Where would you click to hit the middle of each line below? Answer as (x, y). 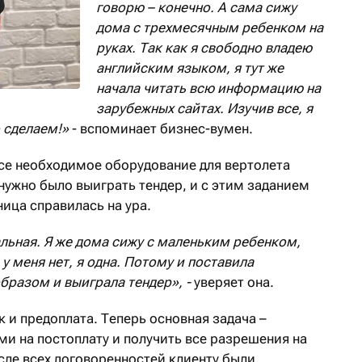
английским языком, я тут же (190, 68)
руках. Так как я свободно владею (204, 48)
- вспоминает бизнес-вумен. (162, 129)
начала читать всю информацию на (208, 88)
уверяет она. (234, 282)
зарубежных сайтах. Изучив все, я (204, 109)
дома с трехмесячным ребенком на (210, 28)
